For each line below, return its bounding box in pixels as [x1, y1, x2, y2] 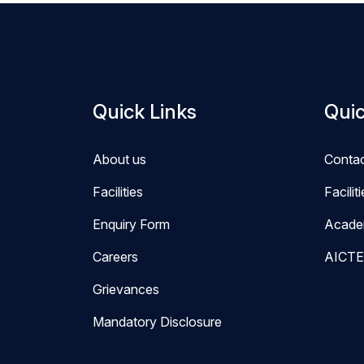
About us [93, 151, 146, 167]
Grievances [93, 281, 159, 297]
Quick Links [93, 100, 197, 123]
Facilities [93, 184, 143, 200]
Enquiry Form [93, 216, 170, 232]
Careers [93, 249, 138, 265]
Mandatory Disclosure [93, 314, 222, 330]
